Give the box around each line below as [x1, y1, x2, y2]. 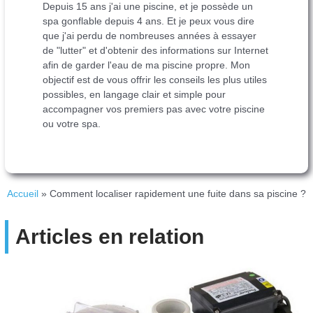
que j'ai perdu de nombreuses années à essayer [43, 30, 257, 41]
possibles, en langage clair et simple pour [43, 89, 226, 100]
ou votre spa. [43, 118, 101, 129]
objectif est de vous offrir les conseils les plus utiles [43, 74, 268, 85]
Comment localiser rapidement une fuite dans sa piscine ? [50, 189, 306, 200]
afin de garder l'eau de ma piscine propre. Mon [43, 59, 251, 71]
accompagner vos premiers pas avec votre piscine [43, 103, 265, 115]
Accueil [7, 189, 38, 200]
